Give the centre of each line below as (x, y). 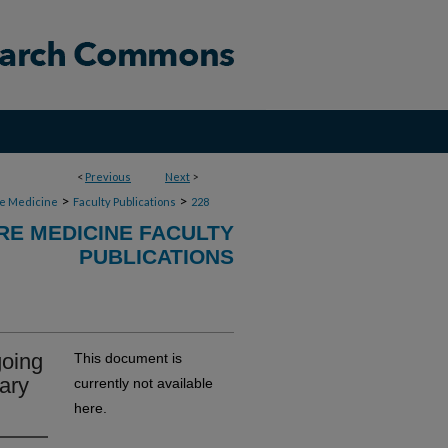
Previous (108, 176)
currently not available (143, 383)
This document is (128, 358)
